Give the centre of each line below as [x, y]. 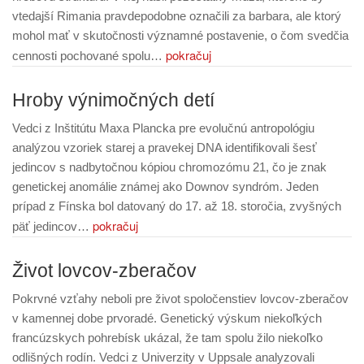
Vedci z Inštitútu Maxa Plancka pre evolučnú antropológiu [163, 128]
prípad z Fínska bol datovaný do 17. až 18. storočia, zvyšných [177, 206]
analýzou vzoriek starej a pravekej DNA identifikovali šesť [165, 147]
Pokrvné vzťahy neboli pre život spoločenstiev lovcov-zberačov [180, 299]
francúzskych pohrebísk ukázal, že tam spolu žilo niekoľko [167, 338]
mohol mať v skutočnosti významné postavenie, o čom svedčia [180, 35]
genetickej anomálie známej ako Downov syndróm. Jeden [165, 186]
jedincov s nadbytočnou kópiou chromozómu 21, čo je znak [169, 167]
